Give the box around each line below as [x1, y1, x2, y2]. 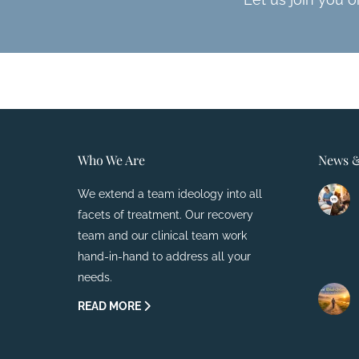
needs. [78, 271, 112, 284]
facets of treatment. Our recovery [78, 208, 253, 222]
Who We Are [78, 151, 145, 169]
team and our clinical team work [78, 229, 247, 243]
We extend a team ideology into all [78, 188, 262, 201]
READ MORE [78, 300, 143, 313]
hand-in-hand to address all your [78, 250, 251, 264]
